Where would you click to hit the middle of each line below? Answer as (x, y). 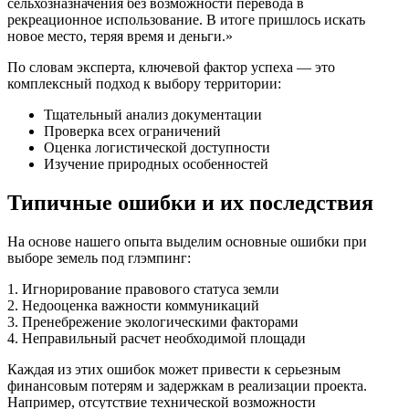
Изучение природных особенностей (156, 164)
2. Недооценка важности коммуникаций (133, 306)
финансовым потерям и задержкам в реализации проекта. (187, 386)
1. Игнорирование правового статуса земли (143, 289)
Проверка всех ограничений (132, 131)
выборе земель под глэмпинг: (99, 258)
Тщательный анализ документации (153, 115)
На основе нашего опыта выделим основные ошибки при (187, 242)
